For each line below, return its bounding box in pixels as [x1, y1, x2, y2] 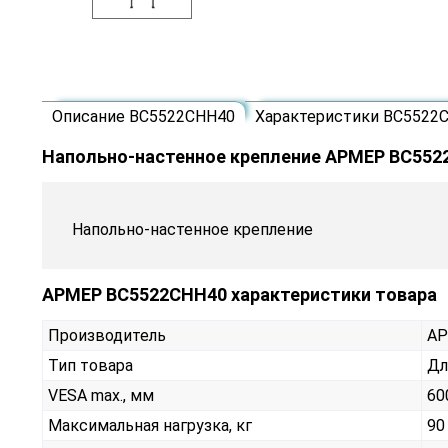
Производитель [48, 325, 166, 345]
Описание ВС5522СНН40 [52, 106, 235, 126]
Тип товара [48, 355, 133, 375]
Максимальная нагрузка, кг [48, 415, 252, 435]
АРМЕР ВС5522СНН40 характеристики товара [42, 283, 437, 305]
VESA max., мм [48, 385, 154, 405]
